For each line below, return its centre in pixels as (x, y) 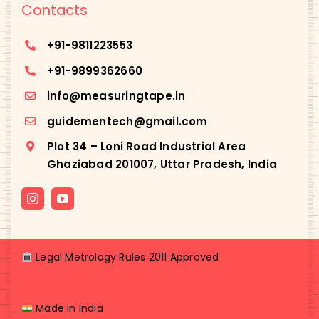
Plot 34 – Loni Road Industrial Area (146, 147)
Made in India (68, 309)
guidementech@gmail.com (127, 121)
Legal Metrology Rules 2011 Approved (126, 257)
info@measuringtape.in (116, 96)
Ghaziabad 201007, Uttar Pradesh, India (162, 164)
